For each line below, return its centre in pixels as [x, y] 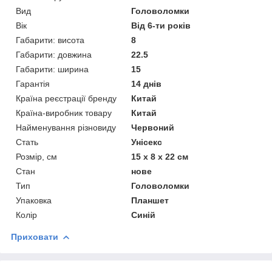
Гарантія [33, 84]
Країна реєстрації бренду [66, 98]
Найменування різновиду [66, 127]
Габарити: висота [50, 40]
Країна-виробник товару [64, 113]
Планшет [150, 200]
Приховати [35, 237]
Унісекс [147, 142]
